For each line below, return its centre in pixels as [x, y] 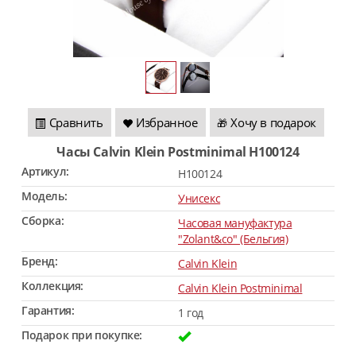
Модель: [44, 196]
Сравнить [76, 122]
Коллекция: [52, 286]
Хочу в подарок [273, 122]
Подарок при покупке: [82, 335]
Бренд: [40, 261]
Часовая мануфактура [235, 223]
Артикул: [45, 171]
